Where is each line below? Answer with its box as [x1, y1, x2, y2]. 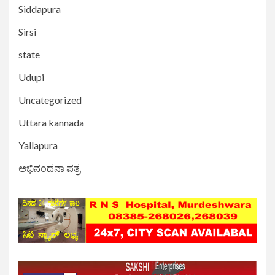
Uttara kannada [18, 117, 84, 129]
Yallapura [18, 139, 58, 152]
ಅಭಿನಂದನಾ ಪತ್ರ [18, 162, 80, 174]
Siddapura [18, 3, 61, 15]
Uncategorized [18, 94, 82, 106]
